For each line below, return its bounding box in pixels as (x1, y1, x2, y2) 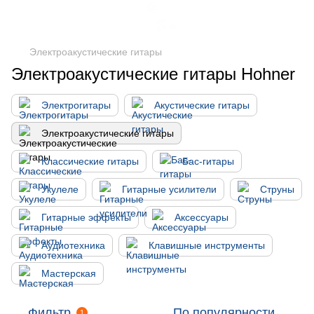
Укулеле (41, 184, 78, 195)
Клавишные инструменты (149, 240, 265, 251)
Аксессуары (175, 212, 228, 223)
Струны (260, 184, 294, 195)
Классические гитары (41, 156, 139, 167)
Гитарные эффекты (41, 212, 131, 223)
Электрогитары (41, 100, 111, 111)
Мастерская (41, 268, 96, 279)
